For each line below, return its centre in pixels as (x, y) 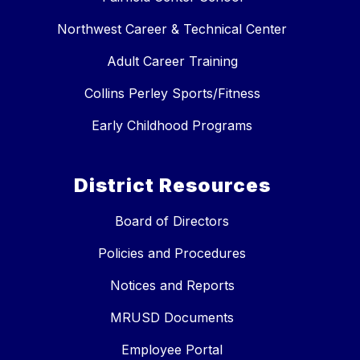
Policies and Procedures (172, 254)
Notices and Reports (172, 286)
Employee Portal (172, 350)
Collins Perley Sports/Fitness (172, 94)
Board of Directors (172, 221)
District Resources (172, 186)
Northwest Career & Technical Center (172, 29)
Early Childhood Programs (172, 126)
